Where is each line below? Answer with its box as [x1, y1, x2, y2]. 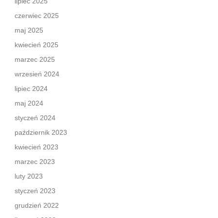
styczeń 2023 [15, 187, 55, 195]
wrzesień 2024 [15, 70, 59, 78]
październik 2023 [15, 128, 67, 136]
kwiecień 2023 [15, 143, 58, 151]
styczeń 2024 [15, 114, 55, 122]
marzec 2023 [15, 158, 55, 165]
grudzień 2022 [15, 201, 59, 209]
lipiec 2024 [15, 85, 48, 92]
